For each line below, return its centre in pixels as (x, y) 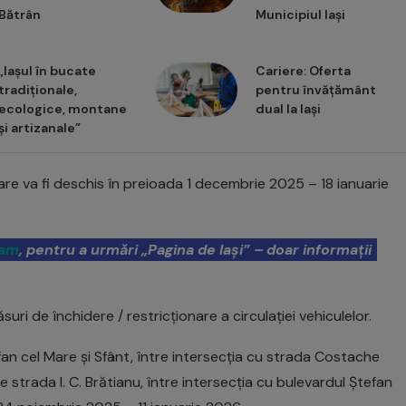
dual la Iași (288, 109)
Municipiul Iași (300, 15)
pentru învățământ (315, 90)
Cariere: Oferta (303, 71)
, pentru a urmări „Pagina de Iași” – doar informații (195, 250)
